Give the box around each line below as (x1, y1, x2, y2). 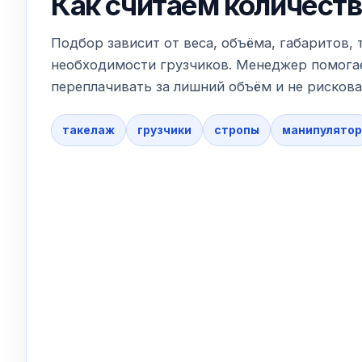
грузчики (137, 123, 192, 137)
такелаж (62, 123, 115, 137)
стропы (214, 123, 259, 137)
